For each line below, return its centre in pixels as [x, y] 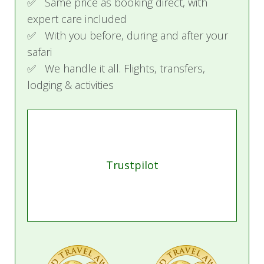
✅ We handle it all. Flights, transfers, [116, 68]
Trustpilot [132, 165]
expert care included [77, 19]
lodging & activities [70, 85]
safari [39, 52]
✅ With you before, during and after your [128, 35]
